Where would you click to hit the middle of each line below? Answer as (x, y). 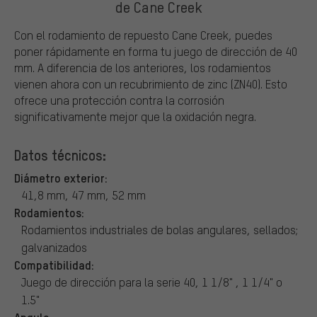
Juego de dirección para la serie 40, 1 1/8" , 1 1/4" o (152, 282)
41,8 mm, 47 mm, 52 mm (83, 195)
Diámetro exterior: (61, 177)
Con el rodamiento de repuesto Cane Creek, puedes (143, 35)
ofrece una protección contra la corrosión (119, 100)
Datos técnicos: (60, 155)
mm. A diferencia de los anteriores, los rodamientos (143, 67)
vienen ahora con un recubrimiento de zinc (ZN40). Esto (151, 83)
